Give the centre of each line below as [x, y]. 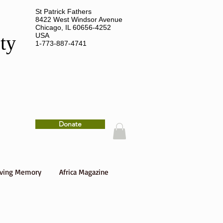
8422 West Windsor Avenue [79, 19]
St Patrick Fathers [63, 11]
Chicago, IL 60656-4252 [73, 27]
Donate [70, 124]
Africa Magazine [84, 172]
